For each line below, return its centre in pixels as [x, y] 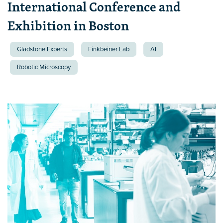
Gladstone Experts [42, 49]
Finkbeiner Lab [109, 49]
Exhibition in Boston [68, 25]
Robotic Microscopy [44, 67]
